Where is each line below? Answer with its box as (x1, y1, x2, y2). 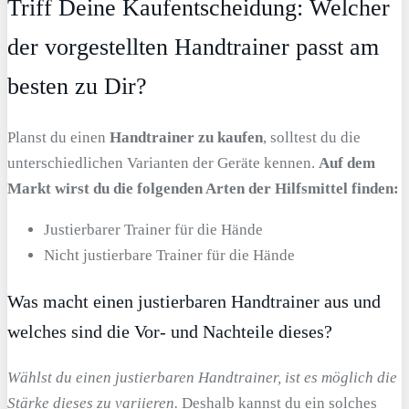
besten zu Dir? (7, 73, 147, 100)
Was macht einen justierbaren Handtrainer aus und (7, 291, 381, 312)
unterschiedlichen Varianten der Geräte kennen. (7, 154, 319, 173)
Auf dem (319, 154, 375, 173)
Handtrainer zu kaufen (110, 129, 263, 147)
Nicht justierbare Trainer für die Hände (44, 246, 295, 265)
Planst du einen (7, 129, 110, 147)
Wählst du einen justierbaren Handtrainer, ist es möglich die (7, 369, 397, 387)
